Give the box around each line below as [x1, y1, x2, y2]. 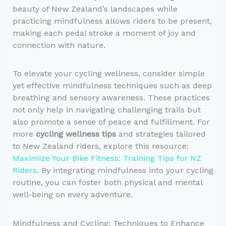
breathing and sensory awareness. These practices [12, 93, 210, 103]
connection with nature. [12, 40, 105, 50]
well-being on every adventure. [12, 190, 133, 200]
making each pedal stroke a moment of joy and [12, 28, 196, 38]
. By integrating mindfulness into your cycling [36, 165, 213, 176]
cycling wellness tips [35, 129, 116, 139]
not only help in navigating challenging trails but [12, 105, 201, 115]
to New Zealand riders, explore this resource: [12, 141, 189, 151]
